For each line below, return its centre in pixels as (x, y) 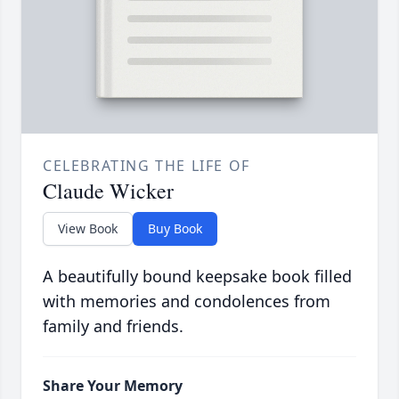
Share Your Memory (113, 386)
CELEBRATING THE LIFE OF (147, 166)
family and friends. (113, 326)
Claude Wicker (108, 191)
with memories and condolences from (187, 301)
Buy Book (175, 229)
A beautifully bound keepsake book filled (197, 277)
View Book (88, 229)
